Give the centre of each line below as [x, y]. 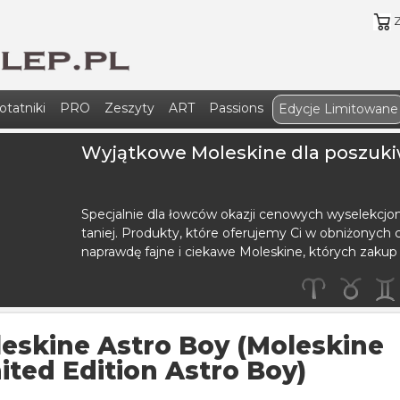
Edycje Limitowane [338, 109]
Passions [236, 108]
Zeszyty [129, 108]
